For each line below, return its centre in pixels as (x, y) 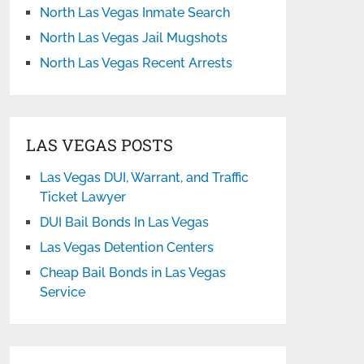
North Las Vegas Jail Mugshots (134, 38)
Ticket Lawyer (83, 197)
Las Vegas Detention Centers (127, 247)
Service (63, 292)
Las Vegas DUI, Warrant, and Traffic (145, 178)
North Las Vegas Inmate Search (135, 13)
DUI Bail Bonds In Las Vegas (125, 222)
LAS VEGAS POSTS (100, 145)
